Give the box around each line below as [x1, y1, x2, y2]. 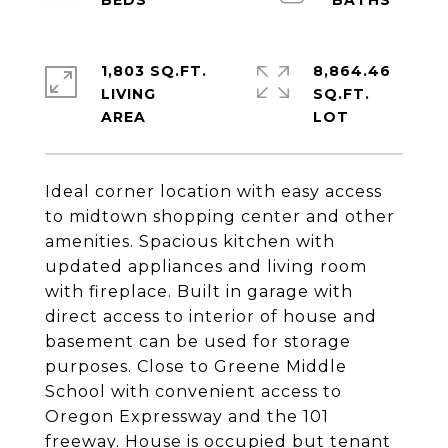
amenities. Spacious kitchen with [45, 232, 335, 251]
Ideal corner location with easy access [45, 182, 382, 201]
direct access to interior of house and [45, 307, 377, 326]
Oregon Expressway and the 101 [45, 407, 329, 426]
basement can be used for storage [45, 332, 351, 351]
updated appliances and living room [45, 257, 367, 276]
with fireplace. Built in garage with [45, 282, 353, 301]
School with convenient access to [45, 382, 342, 401]
